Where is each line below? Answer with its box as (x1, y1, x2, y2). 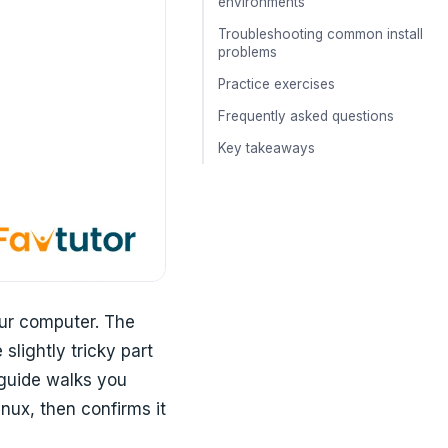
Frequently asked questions (218, 108, 394, 124)
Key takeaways (218, 140, 315, 156)
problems (218, 44, 277, 60)
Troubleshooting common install (218, 26, 423, 42)
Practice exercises (218, 76, 335, 92)
